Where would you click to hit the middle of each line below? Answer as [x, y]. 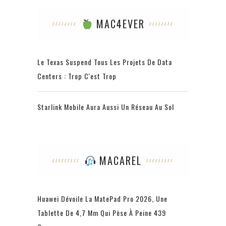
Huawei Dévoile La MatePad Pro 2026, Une [102, 199]
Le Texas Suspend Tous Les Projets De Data [105, 62]
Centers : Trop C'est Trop [77, 76]
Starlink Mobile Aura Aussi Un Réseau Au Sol [106, 107]
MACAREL [119, 161]
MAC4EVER [119, 24]
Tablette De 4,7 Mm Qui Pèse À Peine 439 [102, 213]
